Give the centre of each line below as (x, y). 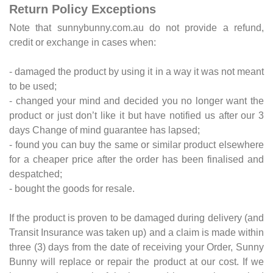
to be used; (33, 86)
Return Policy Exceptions (83, 9)
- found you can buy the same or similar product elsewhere (136, 144)
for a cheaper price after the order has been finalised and (136, 159)
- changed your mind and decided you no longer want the (136, 101)
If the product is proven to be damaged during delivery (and (136, 218)
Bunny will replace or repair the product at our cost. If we (136, 261)
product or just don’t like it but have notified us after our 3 (136, 115)
